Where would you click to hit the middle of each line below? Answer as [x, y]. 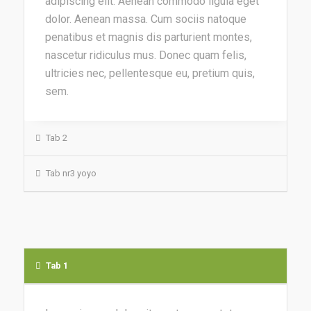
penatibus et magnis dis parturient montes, [148, 37]
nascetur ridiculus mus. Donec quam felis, [145, 56]
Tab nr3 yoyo [71, 173]
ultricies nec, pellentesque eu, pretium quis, [150, 74]
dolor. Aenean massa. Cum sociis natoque [145, 19]
